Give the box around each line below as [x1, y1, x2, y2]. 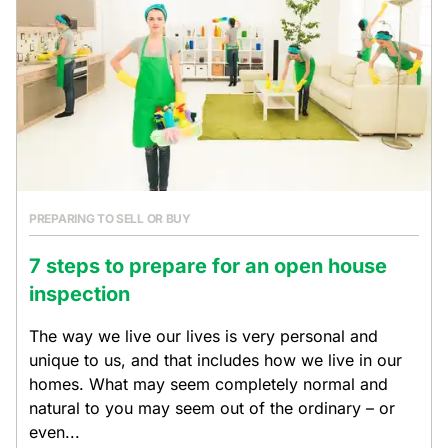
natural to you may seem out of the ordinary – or [29, 398, 395, 418]
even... [29, 422, 80, 442]
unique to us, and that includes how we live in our [29, 350, 402, 370]
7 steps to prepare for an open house [29, 254, 387, 278]
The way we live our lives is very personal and [29, 326, 378, 346]
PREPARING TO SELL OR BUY [29, 211, 191, 226]
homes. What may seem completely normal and [29, 374, 388, 394]
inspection [29, 282, 130, 306]
